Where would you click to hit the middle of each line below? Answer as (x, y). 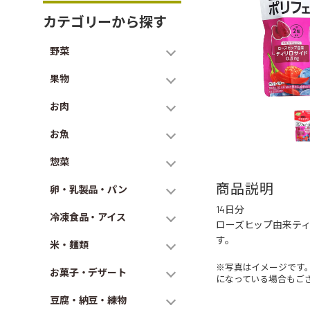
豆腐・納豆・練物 (88, 300)
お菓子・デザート (88, 272)
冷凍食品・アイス (88, 217)
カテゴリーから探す (105, 21)
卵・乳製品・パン (89, 189)
